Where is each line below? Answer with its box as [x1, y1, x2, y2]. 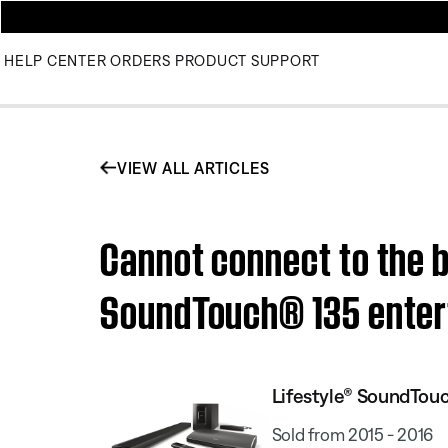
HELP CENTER [4, 52, 107, 69]
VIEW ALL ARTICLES [116, 158, 270, 177]
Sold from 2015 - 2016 [271, 423, 434, 445]
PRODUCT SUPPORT [174, 52, 320, 69]
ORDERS [110, 52, 171, 69]
